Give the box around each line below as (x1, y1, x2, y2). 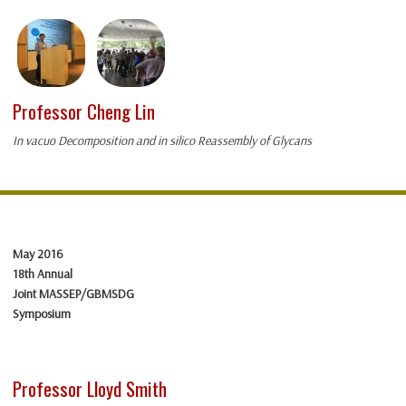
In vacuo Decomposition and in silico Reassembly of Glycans (13, 132, 312, 150)
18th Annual (13, 266, 72, 283)
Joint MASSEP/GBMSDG (13, 285, 134, 303)
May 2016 (13, 246, 63, 263)
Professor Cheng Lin (13, 97, 155, 126)
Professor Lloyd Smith (13, 374, 167, 403)
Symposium (13, 305, 71, 323)
